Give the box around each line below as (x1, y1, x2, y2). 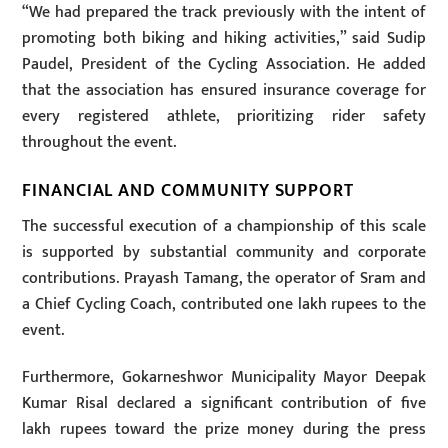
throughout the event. (22, 129, 177, 157)
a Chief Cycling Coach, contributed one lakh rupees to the (22, 290, 426, 318)
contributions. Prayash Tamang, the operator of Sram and (22, 264, 426, 292)
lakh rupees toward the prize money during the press (22, 415, 426, 443)
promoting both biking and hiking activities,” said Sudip (22, 25, 426, 53)
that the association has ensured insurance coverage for (22, 77, 426, 105)
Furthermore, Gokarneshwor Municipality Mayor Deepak (22, 363, 426, 391)
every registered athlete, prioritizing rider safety (22, 103, 426, 131)
